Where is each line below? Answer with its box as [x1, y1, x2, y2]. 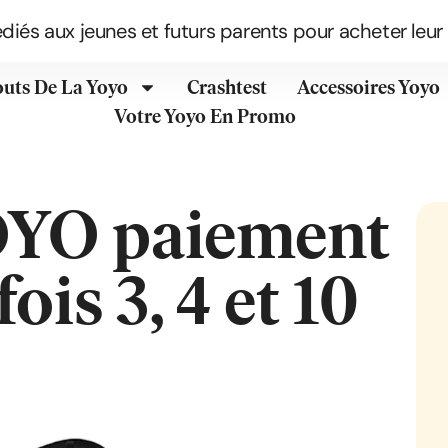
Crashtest [186, 76, 267, 99]
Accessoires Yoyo [296, 76, 440, 99]
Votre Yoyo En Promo [114, 105, 297, 128]
